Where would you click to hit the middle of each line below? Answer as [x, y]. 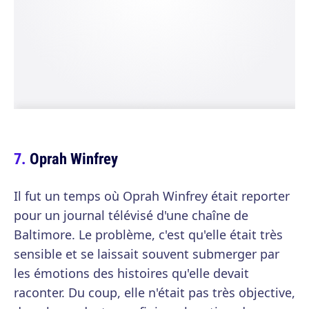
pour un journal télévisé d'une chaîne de [131, 215]
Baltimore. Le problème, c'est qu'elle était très [148, 235]
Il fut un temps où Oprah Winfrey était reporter [152, 196]
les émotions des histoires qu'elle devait [131, 273]
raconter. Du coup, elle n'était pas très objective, [154, 292]
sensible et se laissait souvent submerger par [147, 254]
